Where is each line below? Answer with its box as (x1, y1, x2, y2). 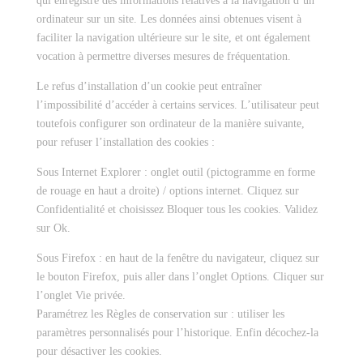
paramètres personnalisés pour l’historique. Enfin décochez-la (36, 327, 318, 339)
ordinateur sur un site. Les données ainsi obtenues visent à (36, 13, 301, 25)
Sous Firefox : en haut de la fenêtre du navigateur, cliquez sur (36, 252, 319, 264)
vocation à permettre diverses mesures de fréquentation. (36, 50, 291, 62)
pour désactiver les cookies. (36, 345, 162, 357)
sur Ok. (36, 222, 70, 234)
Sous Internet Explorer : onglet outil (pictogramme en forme (36, 166, 315, 178)
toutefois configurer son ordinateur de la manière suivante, (36, 117, 305, 130)
